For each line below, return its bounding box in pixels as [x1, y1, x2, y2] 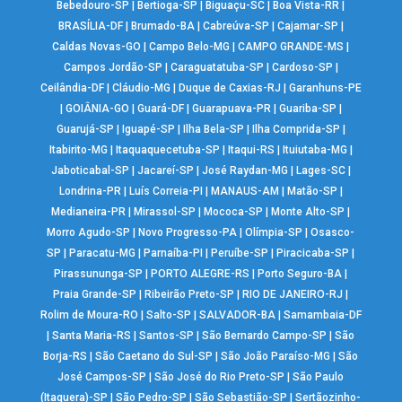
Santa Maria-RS [52, 329, 132, 343]
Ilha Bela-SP [182, 123, 244, 136]
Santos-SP [139, 329, 195, 343]
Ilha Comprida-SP [251, 123, 340, 136]
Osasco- [310, 226, 355, 240]
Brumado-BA [130, 20, 195, 33]
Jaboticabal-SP [50, 164, 129, 178]
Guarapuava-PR [191, 102, 271, 116]
